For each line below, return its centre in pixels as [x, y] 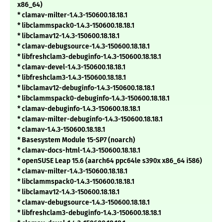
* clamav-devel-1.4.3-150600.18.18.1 [71, 67]
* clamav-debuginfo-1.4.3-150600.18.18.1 [79, 109]
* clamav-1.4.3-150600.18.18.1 [61, 130]
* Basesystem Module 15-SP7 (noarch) [76, 140]
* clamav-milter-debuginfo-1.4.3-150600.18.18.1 [90, 119]
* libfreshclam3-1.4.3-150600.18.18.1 [72, 78]
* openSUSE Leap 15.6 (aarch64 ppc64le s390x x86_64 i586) [110, 161]
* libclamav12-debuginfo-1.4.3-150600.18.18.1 [86, 88]
